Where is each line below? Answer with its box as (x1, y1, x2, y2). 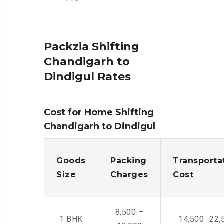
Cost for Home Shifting (44, 107, 154, 118)
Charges (110, 170, 148, 180)
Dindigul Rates (44, 70, 131, 84)
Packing (110, 156, 147, 166)
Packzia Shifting (44, 40, 139, 54)
